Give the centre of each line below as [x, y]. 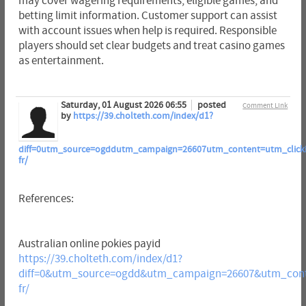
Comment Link [265, 106]
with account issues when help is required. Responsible [147, 31]
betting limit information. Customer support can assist [148, 16]
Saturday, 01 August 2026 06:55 [124, 106]
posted [211, 106]
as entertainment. [61, 61]
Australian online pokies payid [89, 244]
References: [46, 199]
